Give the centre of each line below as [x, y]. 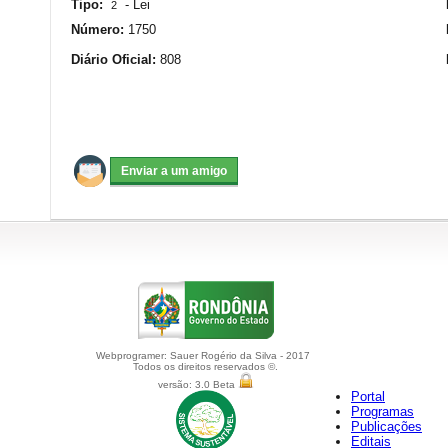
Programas [382, 411]
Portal [368, 396]
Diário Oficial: [115, 59]
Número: [99, 29]
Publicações [386, 426]
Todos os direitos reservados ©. [205, 366]
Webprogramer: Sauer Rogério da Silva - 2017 [204, 355]
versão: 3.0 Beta [197, 384]
